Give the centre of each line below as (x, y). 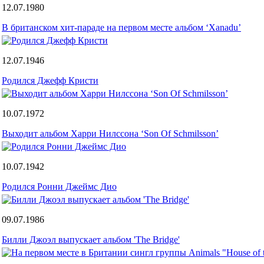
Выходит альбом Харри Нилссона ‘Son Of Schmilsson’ (110, 133)
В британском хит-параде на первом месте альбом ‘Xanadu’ (121, 27)
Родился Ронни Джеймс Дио (59, 186)
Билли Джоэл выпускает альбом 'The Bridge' (91, 239)
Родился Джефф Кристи (50, 80)
